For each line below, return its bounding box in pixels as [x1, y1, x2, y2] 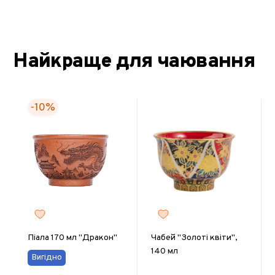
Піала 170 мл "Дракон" [27, 233, 117, 243]
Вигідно [31, 252, 62, 263]
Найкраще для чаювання [14, 50, 255, 74]
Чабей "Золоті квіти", [151, 233, 238, 243]
